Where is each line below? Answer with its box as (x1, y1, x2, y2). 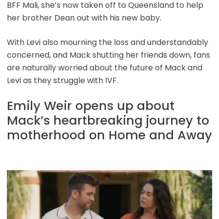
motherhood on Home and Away (6, 126, 212, 144)
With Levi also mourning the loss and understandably (6, 36, 208, 48)
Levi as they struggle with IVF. (6, 74, 118, 86)
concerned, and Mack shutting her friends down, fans (6, 49, 210, 61)
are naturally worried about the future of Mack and (6, 62, 202, 73)
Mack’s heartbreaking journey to (6, 111, 209, 129)
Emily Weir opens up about (6, 97, 175, 114)
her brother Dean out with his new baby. (6, 12, 161, 23)
